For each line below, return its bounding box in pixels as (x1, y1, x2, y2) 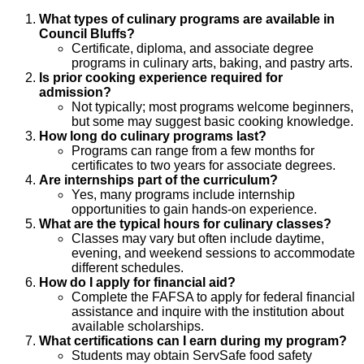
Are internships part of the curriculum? (39, 172, 278, 187)
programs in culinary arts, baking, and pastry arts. (71, 55, 353, 70)
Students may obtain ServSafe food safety (71, 348, 312, 362)
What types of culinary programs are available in (39, 11, 335, 26)
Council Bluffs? (39, 26, 135, 41)
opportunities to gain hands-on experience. (71, 201, 317, 216)
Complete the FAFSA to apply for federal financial (71, 289, 355, 304)
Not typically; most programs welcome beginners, (71, 99, 353, 114)
